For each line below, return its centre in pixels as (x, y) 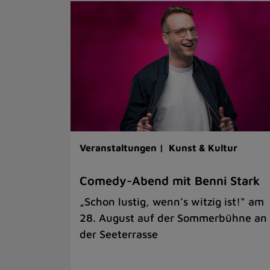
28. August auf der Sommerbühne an (173, 218)
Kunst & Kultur (203, 148)
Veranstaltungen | (123, 148)
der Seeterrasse (119, 234)
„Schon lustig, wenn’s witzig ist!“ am (172, 202)
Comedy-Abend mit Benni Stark (170, 181)
